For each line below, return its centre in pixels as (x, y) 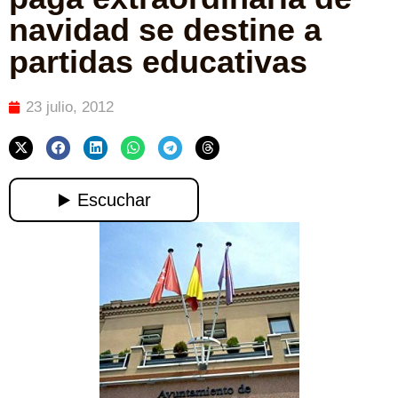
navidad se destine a (165, 30)
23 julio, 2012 (70, 107)
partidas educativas (158, 62)
